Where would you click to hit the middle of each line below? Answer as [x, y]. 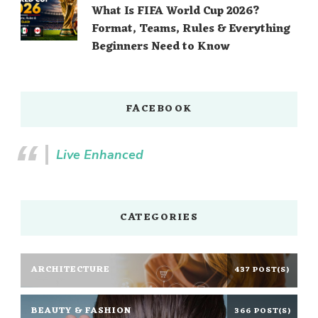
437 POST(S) [262, 270]
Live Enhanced [100, 154]
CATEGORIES [159, 217]
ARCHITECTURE [71, 270]
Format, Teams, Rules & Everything [191, 29]
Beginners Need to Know [161, 46]
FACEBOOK [159, 109]
